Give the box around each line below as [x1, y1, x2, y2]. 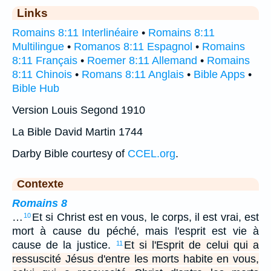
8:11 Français [12, 54, 77, 67]
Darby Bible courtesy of [12, 147, 128, 160]
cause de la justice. [12, 238, 116, 251]
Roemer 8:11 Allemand [87, 54, 197, 67]
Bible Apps [194, 68, 245, 80]
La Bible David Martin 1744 [12, 125, 143, 138]
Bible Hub [12, 82, 59, 94]
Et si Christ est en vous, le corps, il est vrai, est [32, 211, 259, 223]
